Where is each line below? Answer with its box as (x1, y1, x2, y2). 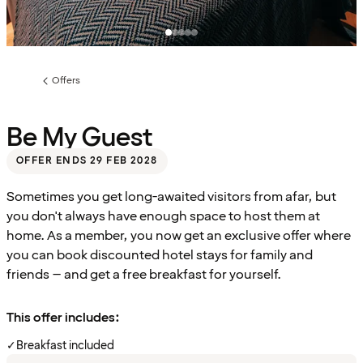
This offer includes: (6, 308, 120, 327)
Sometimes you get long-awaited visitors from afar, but (6, 187, 336, 206)
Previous (38, 79, 76, 93)
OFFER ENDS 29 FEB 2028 (16, 153, 158, 168)
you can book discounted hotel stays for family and (6, 246, 313, 264)
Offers (52, 74, 80, 88)
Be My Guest (6, 120, 153, 156)
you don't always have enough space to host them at (6, 207, 320, 225)
